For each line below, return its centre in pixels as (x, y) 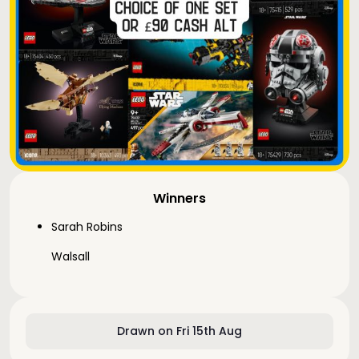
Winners (179, 198)
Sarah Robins (87, 227)
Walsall (71, 256)
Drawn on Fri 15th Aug (179, 331)
